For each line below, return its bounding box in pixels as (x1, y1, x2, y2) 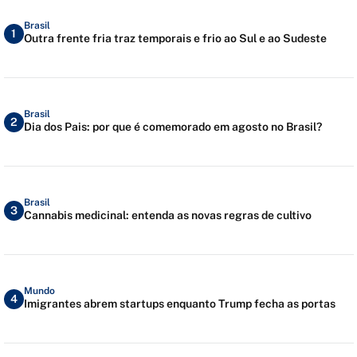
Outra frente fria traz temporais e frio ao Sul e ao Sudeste (23, 31, 327, 45)
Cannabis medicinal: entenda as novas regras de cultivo (23, 208, 312, 222)
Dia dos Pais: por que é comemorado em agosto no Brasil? (23, 120, 322, 133)
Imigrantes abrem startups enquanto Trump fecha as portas (23, 296, 335, 310)
